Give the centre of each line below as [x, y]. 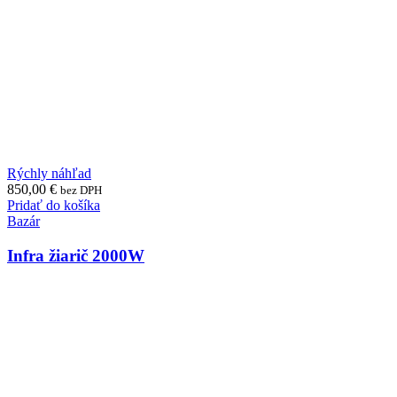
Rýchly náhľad [49, 174]
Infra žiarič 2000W [76, 256]
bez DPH [81, 191]
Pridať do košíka [54, 206]
